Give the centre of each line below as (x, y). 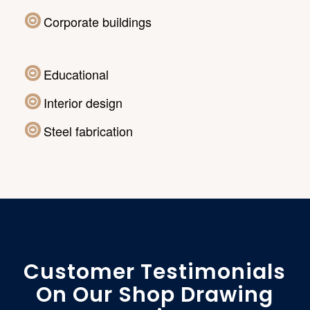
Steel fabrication (88, 130)
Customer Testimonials (155, 272)
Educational (76, 74)
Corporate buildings (97, 21)
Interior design (83, 102)
